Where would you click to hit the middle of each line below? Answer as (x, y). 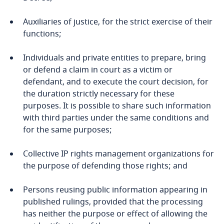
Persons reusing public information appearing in (115, 190)
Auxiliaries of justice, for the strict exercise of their (118, 22)
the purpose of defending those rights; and (105, 166)
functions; (42, 34)
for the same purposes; (67, 130)
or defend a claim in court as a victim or (98, 70)
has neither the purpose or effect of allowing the (115, 214)
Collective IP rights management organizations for (118, 154)
